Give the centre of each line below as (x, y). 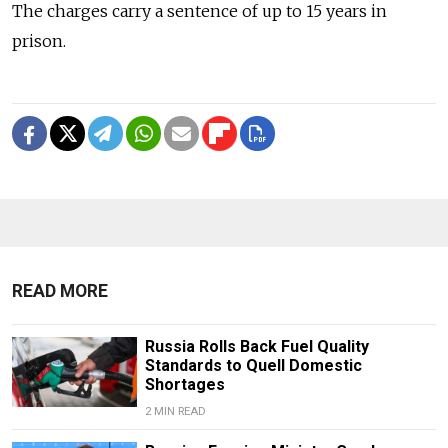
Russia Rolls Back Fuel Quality (256, 346)
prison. (39, 40)
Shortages (184, 384)
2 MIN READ (175, 411)
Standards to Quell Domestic (253, 365)
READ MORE (60, 290)
